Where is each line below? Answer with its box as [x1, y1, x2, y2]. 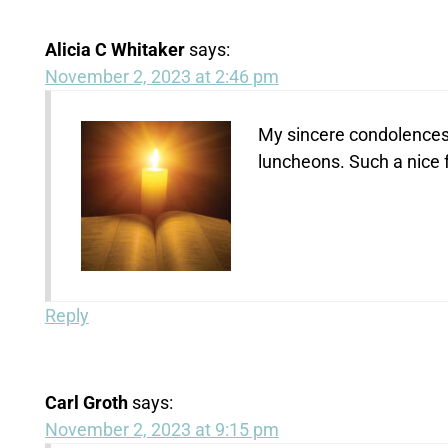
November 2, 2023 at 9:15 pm [44, 418, 279, 440]
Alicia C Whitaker [44, 38, 185, 60]
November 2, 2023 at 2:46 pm [44, 65, 279, 87]
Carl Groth [44, 391, 128, 413]
